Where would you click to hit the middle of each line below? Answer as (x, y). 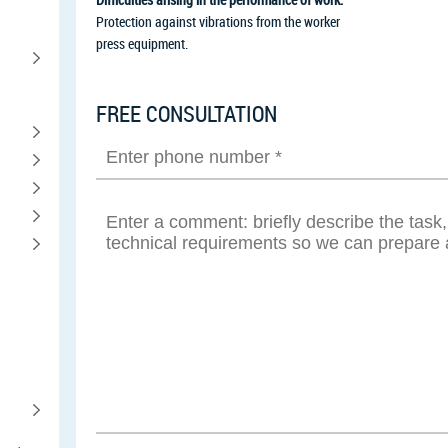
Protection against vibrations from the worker (218, 21)
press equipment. (142, 43)
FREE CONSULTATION (186, 113)
